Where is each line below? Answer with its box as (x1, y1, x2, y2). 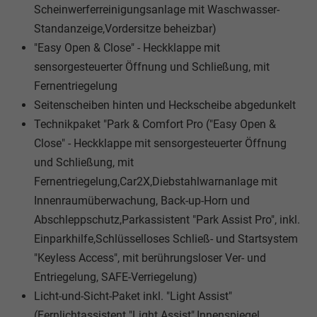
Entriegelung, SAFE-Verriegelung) (34, 270, 197, 284)
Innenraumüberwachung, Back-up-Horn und (34, 193, 250, 207)
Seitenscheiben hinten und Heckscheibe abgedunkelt (34, 98, 296, 112)
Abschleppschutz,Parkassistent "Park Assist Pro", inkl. (34, 212, 300, 226)
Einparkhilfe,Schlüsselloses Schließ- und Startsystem (34, 231, 298, 246)
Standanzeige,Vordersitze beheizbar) (34, 21, 217, 35)
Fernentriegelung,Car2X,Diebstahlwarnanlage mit (34, 174, 277, 188)
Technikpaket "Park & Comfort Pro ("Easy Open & (34, 117, 276, 131)
